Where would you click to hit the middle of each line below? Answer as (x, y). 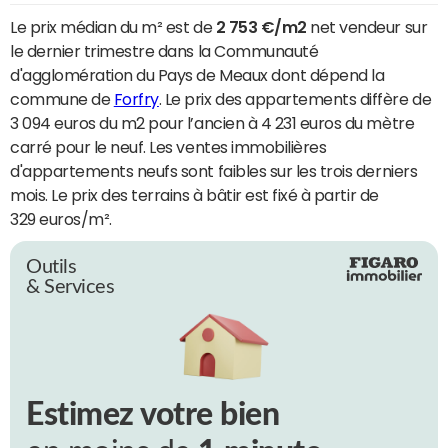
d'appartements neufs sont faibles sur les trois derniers (214, 170)
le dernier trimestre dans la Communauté (164, 50)
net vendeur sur (367, 26)
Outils (51, 266)
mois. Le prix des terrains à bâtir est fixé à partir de (194, 194)
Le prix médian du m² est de (113, 26)
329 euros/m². (61, 218)
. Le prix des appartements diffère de (295, 98)
